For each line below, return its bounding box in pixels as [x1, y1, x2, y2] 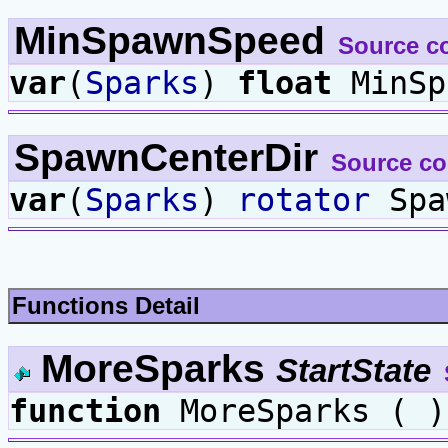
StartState [276, 352, 431, 389]
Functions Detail [12, 292, 200, 320]
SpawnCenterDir [14, 136, 329, 180]
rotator [237, 182, 370, 219]
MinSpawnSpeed [14, 19, 336, 63]
